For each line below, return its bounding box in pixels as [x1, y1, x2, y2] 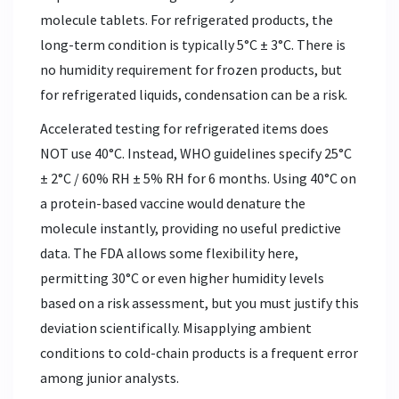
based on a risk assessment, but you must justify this [40, 293, 359, 312]
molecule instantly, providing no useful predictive [40, 218, 341, 237]
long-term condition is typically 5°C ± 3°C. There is [40, 35, 346, 53]
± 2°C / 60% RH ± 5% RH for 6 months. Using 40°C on [40, 168, 356, 187]
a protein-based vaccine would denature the [40, 193, 305, 212]
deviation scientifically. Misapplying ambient [40, 318, 312, 337]
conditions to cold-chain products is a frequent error [40, 343, 358, 362]
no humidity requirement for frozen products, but [40, 60, 342, 78]
